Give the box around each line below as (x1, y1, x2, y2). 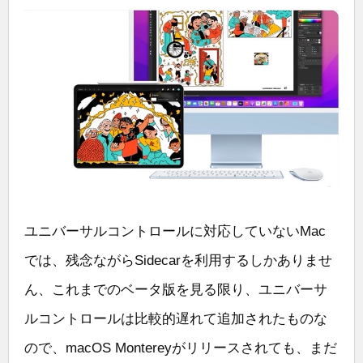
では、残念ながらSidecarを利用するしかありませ (24, 252, 332, 268)
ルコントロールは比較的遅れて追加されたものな (24, 310, 327, 327)
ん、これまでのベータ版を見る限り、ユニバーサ (24, 281, 327, 297)
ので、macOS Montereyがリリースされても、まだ (24, 340, 337, 356)
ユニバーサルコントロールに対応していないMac (24, 223, 326, 239)
